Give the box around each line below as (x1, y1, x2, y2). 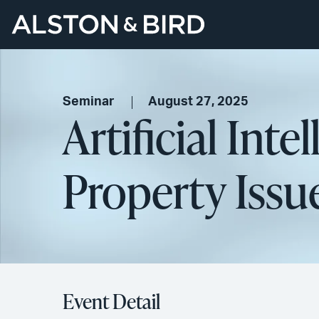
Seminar (63, 95, 115, 108)
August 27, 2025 (148, 95, 249, 108)
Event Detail (63, 288, 160, 315)
